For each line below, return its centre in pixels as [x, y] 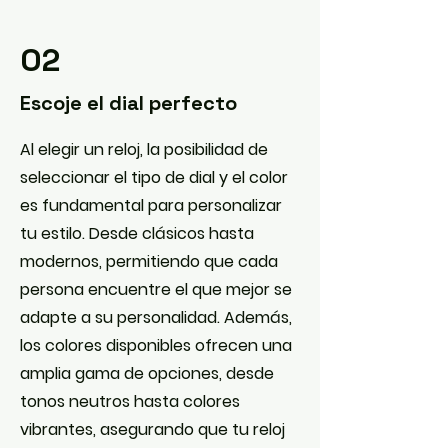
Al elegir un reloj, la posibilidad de [144, 149]
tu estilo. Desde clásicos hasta [137, 233]
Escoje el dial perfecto [128, 103]
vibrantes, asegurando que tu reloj [152, 429]
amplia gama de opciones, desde [147, 373]
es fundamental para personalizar [151, 205]
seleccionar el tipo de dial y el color [154, 177]
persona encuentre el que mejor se [156, 289]
